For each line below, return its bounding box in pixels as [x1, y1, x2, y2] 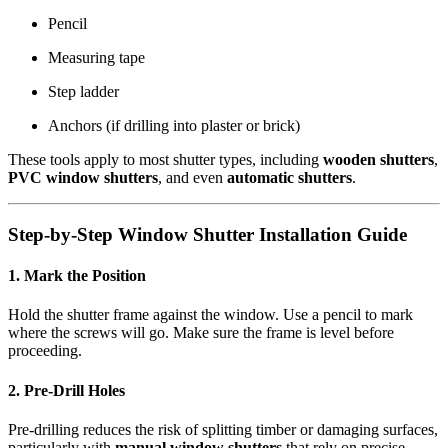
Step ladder [48, 83, 119, 101]
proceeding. [8, 342, 82, 360]
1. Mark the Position [8, 267, 146, 285]
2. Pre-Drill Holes [8, 381, 125, 399]
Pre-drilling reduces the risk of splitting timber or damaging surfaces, [8, 420, 438, 438]
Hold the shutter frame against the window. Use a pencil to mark [8, 306, 413, 324]
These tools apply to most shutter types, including [8, 151, 323, 169]
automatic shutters [227, 169, 352, 187]
